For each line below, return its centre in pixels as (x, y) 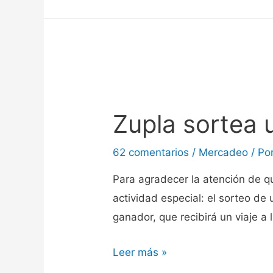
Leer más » (140, 253)
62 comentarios (151, 152)
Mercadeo (224, 152)
